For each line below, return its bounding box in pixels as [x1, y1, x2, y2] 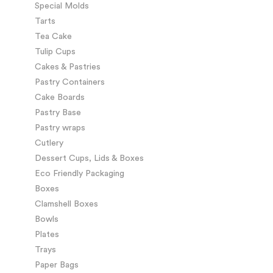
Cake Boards [35, 93, 85, 102]
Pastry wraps [35, 123, 85, 132]
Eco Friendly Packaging [35, 169, 124, 178]
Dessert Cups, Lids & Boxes [35, 154, 144, 163]
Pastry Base [35, 108, 81, 117]
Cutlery [35, 138, 63, 147]
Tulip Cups [35, 47, 76, 56]
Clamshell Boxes [35, 199, 98, 208]
